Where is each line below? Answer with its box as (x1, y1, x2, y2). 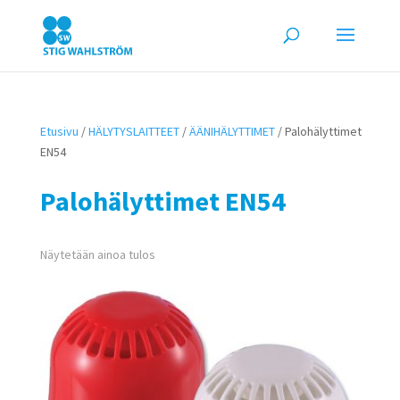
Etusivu (39, 123, 79, 139)
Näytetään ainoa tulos (39, 246, 155, 262)
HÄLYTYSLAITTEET (87, 123, 179, 139)
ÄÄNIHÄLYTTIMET (188, 123, 275, 139)
